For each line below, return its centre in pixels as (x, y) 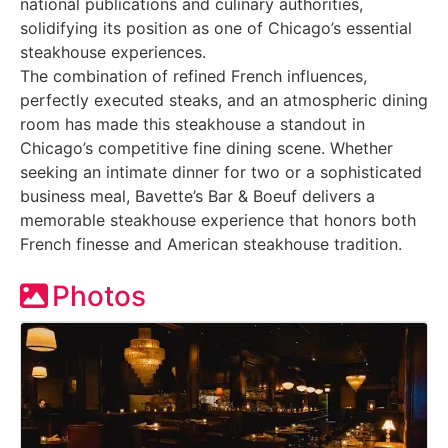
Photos (99, 295)
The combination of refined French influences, (193, 75)
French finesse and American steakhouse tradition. (211, 243)
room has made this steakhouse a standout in (192, 123)
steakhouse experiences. (113, 51)
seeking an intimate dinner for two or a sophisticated (221, 171)
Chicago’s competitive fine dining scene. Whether (206, 147)
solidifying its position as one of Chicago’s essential (216, 27)
